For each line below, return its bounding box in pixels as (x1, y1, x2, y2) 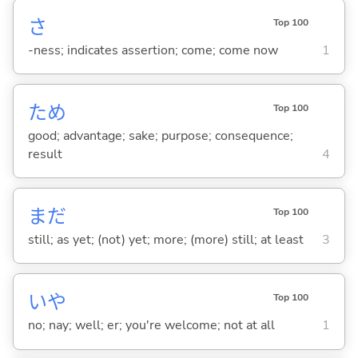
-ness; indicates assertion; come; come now (27, 41, 278, 59)
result (27, 145, 62, 163)
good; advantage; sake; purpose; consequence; (27, 126, 293, 145)
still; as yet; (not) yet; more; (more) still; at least (27, 230, 304, 249)
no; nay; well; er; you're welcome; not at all (27, 316, 275, 335)
